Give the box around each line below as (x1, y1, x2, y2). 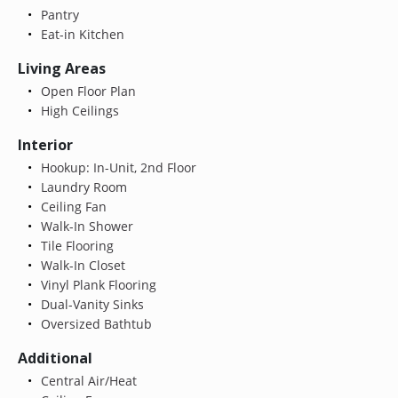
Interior (18, 134, 73, 155)
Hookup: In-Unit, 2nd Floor (36, 158, 196, 176)
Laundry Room (36, 178, 127, 195)
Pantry (36, 5, 79, 23)
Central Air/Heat (36, 371, 137, 389)
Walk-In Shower (36, 217, 133, 235)
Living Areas (18, 58, 106, 78)
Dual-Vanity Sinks (36, 295, 144, 313)
